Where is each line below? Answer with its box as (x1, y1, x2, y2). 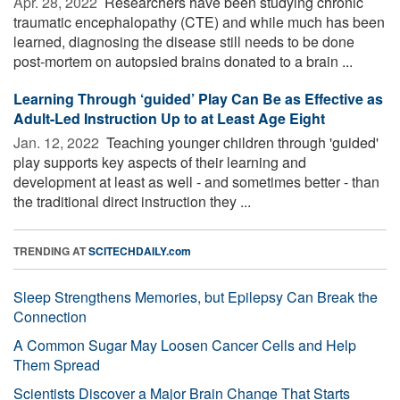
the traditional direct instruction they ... (13, 190, 251, 212)
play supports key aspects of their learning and (13, 151, 306, 172)
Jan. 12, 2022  (13, 131, 103, 153)
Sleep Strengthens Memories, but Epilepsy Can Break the (13, 286, 378, 307)
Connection (13, 305, 87, 327)
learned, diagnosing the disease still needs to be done (13, 30, 354, 52)
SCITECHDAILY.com (88, 242, 191, 259)
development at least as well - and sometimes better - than (13, 171, 379, 192)
